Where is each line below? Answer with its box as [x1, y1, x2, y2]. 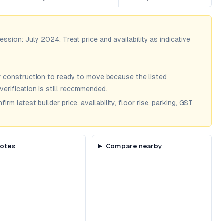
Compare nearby [105, 142, 162, 150]
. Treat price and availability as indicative [59, 36, 190, 43]
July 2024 [25, 36, 59, 43]
